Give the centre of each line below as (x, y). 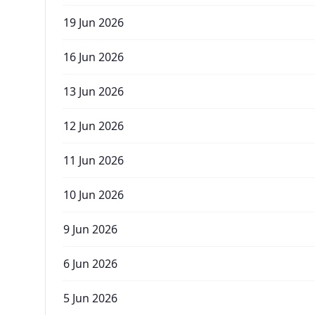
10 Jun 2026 (94, 195)
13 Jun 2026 (94, 91)
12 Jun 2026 (94, 126)
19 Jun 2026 (94, 22)
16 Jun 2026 (94, 57)
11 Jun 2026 (94, 160)
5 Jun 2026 (90, 298)
